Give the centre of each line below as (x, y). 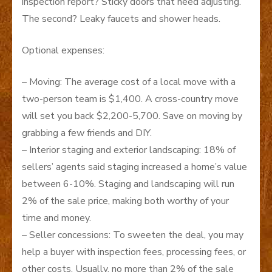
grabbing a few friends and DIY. (87, 133)
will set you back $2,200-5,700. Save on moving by (132, 116)
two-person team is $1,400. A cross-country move (130, 99)
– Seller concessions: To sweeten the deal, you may (133, 235)
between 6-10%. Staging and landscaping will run (128, 184)
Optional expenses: (63, 50)
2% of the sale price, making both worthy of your (125, 201)
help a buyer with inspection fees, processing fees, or (134, 252)
